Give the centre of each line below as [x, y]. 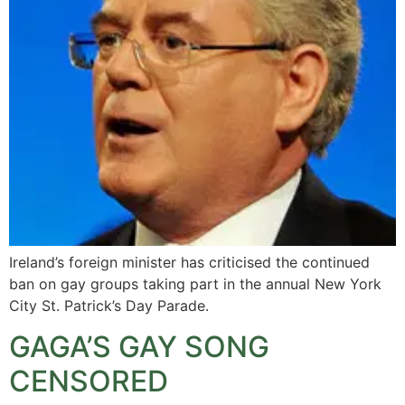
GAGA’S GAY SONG [139, 346]
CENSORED [89, 381]
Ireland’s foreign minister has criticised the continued [189, 263]
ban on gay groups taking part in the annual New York [195, 284]
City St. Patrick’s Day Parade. [109, 306]
